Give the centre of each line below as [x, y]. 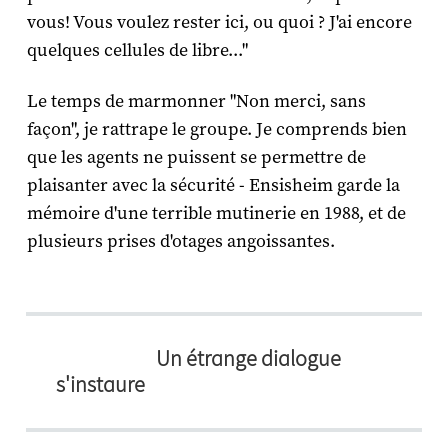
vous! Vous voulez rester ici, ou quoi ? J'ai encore [219, 23]
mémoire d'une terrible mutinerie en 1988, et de [216, 214]
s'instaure [100, 385]
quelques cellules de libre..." [137, 51]
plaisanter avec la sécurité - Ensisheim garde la [213, 186]
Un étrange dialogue [248, 359]
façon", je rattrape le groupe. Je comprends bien [216, 130]
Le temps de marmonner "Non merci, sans [196, 102]
